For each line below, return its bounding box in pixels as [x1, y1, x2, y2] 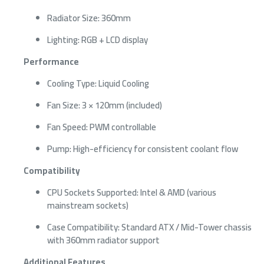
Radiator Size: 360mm [47, 9, 131, 27]
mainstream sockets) [47, 196, 128, 214]
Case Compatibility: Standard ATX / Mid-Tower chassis [47, 218, 252, 236]
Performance [24, 52, 79, 70]
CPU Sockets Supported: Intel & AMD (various [47, 183, 216, 201]
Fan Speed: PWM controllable [47, 118, 156, 136]
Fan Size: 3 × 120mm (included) [47, 96, 162, 114]
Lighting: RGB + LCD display [47, 31, 148, 48]
